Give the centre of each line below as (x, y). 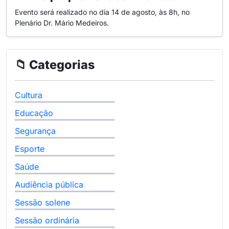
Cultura (29, 95)
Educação (34, 113)
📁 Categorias (55, 65)
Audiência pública (49, 185)
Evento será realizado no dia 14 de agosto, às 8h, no (102, 12)
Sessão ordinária (47, 221)
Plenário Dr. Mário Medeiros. (62, 23)
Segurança (35, 131)
